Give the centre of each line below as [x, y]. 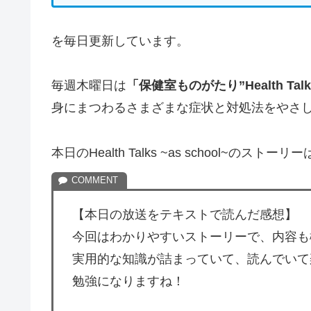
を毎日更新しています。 [120, 41]
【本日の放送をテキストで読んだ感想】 [185, 214]
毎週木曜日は [89, 86]
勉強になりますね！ [128, 281]
